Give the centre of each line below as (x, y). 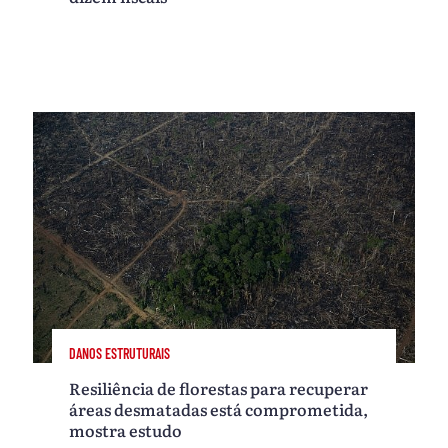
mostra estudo (126, 429)
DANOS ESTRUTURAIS (120, 354)
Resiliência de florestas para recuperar (219, 387)
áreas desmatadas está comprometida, (219, 408)
